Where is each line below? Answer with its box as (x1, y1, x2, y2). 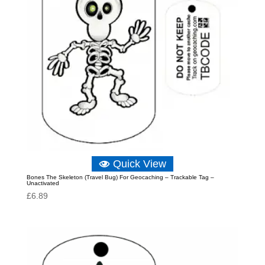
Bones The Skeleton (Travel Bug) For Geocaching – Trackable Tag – (26, 173, 214, 180)
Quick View (112, 157, 166, 170)
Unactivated (26, 179, 59, 186)
